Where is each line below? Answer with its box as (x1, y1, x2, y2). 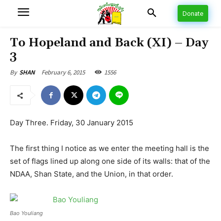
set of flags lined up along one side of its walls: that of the (10, 156, 210, 166)
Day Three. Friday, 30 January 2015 (10, 118, 133, 127)
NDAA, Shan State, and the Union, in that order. (10, 169, 173, 179)
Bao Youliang (10, 210, 43, 217)
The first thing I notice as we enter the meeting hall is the (10, 144, 209, 153)
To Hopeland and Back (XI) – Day (10, 36, 208, 50)
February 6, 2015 (41, 68, 85, 76)
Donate (183, 10, 203, 18)
